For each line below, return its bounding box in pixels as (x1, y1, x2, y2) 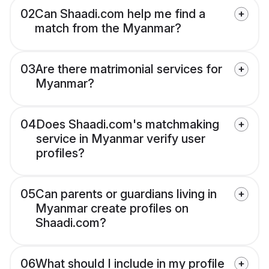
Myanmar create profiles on (35, 201, 189, 216)
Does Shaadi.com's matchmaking (36, 117, 219, 132)
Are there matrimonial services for (35, 62, 222, 77)
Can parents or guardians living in (35, 187, 217, 202)
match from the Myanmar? (35, 21, 181, 36)
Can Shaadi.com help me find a (35, 7, 205, 22)
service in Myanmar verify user (36, 131, 205, 147)
